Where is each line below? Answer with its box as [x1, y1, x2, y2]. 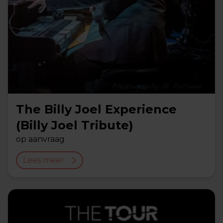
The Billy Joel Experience [16, 102, 177, 116]
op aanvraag [16, 134, 65, 144]
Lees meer [23, 155, 64, 165]
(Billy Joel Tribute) [16, 118, 133, 132]
